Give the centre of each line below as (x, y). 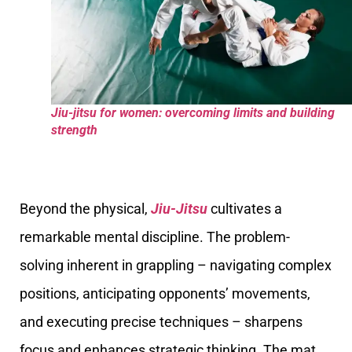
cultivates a (245, 208)
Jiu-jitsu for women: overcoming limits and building (193, 113)
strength (74, 130)
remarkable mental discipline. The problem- (155, 236)
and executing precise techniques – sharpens (161, 321)
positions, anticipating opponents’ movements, (165, 293)
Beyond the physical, (85, 208)
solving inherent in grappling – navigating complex (176, 265)
